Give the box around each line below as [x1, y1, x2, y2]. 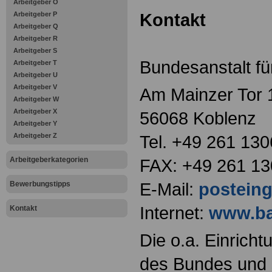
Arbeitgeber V [13, 83, 57, 90]
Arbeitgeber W [13, 95, 59, 103]
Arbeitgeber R [13, 35, 58, 42]
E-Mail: [140, 179, 199, 200]
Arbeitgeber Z [13, 132, 57, 139]
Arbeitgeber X [13, 107, 57, 115]
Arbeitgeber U [13, 71, 58, 78]
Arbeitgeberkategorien [10, 155, 88, 164]
